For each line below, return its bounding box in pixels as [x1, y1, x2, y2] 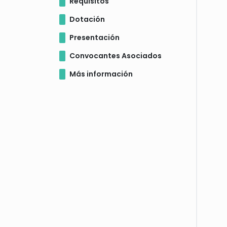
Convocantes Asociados [69, 50, 162, 61]
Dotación [69, 14, 105, 24]
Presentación [69, 32, 120, 43]
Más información [69, 68, 133, 79]
